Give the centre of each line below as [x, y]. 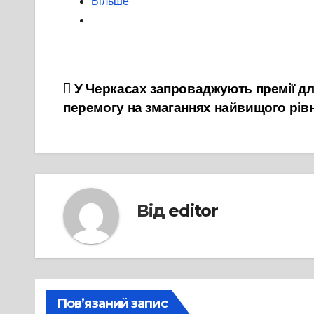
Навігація [115, 94]
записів [103, 123]
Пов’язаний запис [112, 304]
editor [193, 210]
